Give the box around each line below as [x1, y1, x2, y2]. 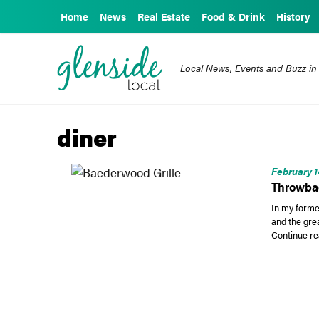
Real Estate [137, 9, 190, 23]
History [276, 9, 310, 23]
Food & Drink [202, 9, 265, 23]
